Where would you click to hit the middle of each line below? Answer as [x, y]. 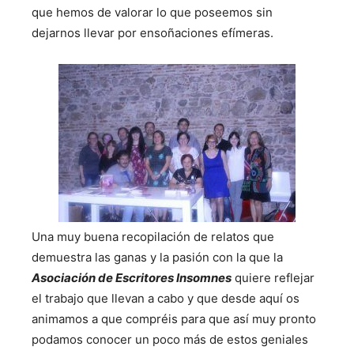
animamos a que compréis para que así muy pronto [174, 319]
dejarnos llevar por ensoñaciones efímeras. [153, 33]
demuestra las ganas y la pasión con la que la [157, 257]
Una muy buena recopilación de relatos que [153, 237]
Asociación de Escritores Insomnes [132, 278]
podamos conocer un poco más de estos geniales [170, 339]
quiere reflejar [273, 278]
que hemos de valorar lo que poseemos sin [152, 12]
